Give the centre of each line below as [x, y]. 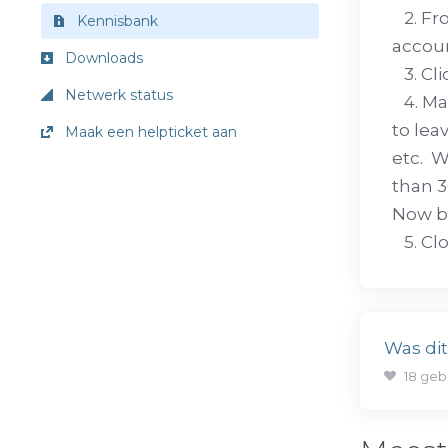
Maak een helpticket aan [149, 132]
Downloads [102, 58]
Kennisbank [115, 21]
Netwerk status [117, 95]
